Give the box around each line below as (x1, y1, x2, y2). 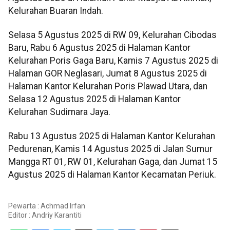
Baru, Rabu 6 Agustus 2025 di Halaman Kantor (8, 43, 190, 53)
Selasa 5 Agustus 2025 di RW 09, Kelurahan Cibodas (8, 30, 217, 41)
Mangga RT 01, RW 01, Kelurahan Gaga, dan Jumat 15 (8, 157, 217, 167)
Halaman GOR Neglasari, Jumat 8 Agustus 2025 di (8, 68, 207, 79)
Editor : (8, 210, 32, 219)
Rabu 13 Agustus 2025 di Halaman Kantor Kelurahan (8, 131, 215, 142)
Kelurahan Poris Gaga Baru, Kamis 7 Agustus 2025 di (8, 55, 218, 66)
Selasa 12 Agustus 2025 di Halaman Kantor (8, 94, 181, 105)
